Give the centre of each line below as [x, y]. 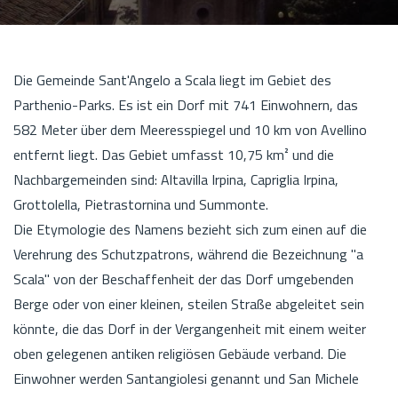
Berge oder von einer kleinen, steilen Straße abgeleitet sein [189, 303]
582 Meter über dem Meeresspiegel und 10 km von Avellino [190, 129]
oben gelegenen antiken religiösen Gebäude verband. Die [180, 353]
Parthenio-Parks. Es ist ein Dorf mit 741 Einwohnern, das [186, 104]
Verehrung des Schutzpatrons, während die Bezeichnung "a [188, 254]
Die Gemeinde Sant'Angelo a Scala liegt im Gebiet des [172, 80]
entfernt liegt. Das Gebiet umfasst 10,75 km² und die [174, 154]
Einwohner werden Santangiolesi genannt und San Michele [186, 378]
